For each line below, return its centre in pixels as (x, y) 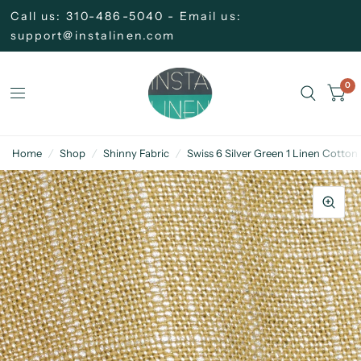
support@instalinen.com (93, 35)
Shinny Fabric (136, 153)
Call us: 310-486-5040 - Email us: (126, 16)
